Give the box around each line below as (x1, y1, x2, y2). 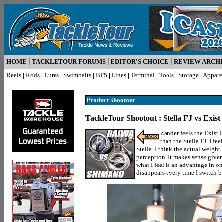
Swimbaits (63, 71, 91, 79)
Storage (178, 71, 199, 79)
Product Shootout (86, 96, 135, 104)
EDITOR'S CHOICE (111, 58, 168, 65)
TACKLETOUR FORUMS (32, 58, 106, 65)
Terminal (131, 71, 155, 79)
